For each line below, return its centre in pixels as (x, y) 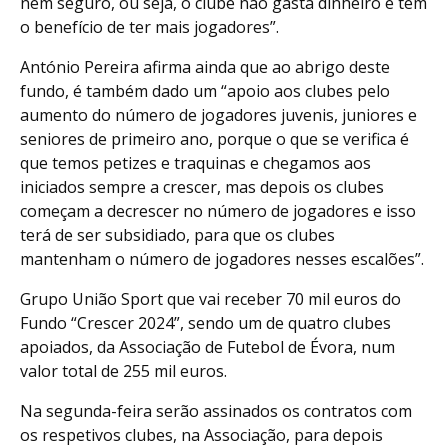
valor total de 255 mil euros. (123, 371)
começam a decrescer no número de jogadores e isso (218, 211)
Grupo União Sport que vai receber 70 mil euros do (210, 299)
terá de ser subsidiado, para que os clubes (177, 235)
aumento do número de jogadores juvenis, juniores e (218, 115)
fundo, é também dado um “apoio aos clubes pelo (205, 91)
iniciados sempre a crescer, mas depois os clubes (202, 187)
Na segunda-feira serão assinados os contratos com (216, 411)
